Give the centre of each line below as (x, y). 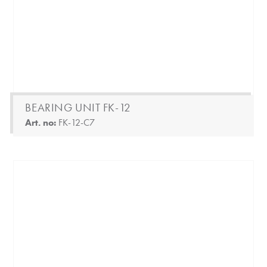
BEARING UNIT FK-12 (78, 107)
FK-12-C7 (77, 122)
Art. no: (42, 122)
